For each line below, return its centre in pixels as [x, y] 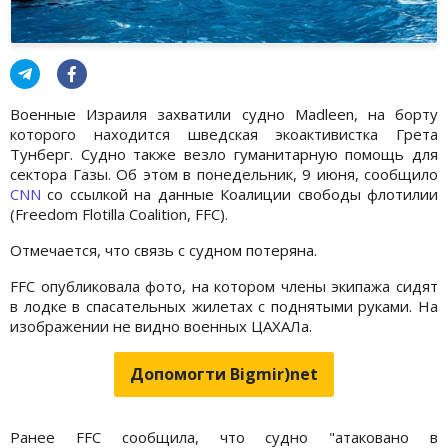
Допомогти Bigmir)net [224, 373]
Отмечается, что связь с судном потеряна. [163, 249]
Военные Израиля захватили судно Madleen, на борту [224, 113]
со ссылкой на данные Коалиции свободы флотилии [239, 193]
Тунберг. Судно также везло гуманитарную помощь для [224, 153]
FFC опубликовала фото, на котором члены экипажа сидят [224, 285]
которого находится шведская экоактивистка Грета [224, 133]
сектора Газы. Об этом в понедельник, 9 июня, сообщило [224, 173]
